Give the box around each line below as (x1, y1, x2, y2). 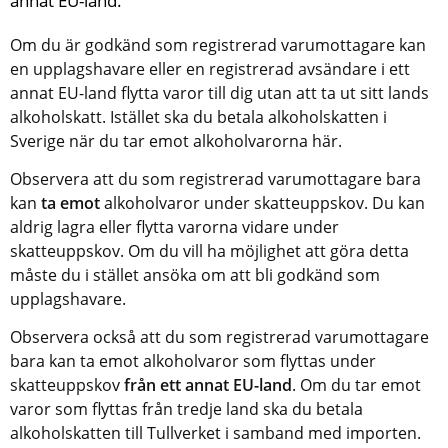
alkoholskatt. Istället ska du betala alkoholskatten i (10, 105, 387, 128)
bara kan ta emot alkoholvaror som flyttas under (10, 349, 376, 372)
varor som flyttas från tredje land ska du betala (10, 397, 363, 420)
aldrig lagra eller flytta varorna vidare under (10, 215, 339, 238)
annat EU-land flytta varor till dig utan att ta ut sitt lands (10, 81, 429, 104)
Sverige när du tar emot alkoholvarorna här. (10, 129, 342, 152)
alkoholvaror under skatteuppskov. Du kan (100, 191, 425, 214)
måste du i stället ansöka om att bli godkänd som (10, 263, 380, 286)
